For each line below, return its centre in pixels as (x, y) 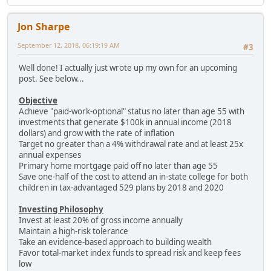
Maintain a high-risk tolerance (73, 231)
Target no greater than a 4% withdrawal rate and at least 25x (131, 144)
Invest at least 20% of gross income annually (101, 220)
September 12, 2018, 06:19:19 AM (69, 45)
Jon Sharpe (44, 26)
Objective (38, 101)
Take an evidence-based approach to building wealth (115, 242)
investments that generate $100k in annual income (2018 (125, 122)
